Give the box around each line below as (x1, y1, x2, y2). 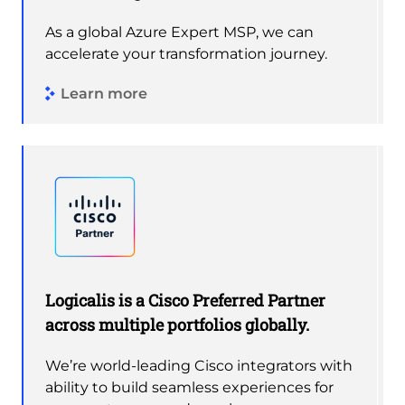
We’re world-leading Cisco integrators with (45, 356, 353, 374)
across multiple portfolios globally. (45, 313, 309, 335)
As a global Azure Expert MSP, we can (45, 23, 314, 41)
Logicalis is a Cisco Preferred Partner (45, 288, 325, 311)
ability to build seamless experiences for (45, 378, 334, 396)
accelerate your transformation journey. (45, 44, 327, 62)
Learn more (61, 85, 147, 103)
